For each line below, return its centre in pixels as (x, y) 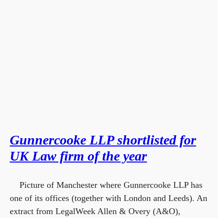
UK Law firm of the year (78, 156)
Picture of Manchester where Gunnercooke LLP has (106, 185)
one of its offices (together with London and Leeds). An (109, 198)
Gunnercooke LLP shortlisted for (103, 140)
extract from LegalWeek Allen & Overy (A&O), (95, 211)
